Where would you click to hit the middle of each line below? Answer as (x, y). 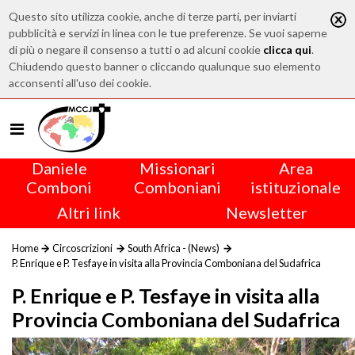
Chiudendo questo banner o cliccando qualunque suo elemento (165, 66)
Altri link (89, 212)
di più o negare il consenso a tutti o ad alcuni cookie (136, 50)
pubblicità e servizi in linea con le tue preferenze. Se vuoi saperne (168, 33)
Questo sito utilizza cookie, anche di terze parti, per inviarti (153, 16)
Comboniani (177, 187)
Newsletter (266, 212)
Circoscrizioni (82, 248)
